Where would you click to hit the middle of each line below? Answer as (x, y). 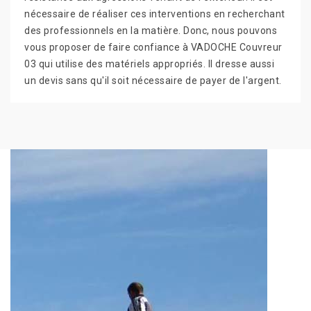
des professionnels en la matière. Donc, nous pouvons (151, 31)
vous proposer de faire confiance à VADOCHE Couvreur (153, 48)
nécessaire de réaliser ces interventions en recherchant (155, 14)
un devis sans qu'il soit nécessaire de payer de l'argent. (153, 81)
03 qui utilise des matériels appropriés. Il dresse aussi (149, 64)
